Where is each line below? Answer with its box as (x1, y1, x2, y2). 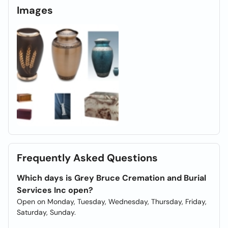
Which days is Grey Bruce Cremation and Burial (17, 173, 206, 183)
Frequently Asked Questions (17, 151, 158, 164)
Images (17, 4, 53, 17)
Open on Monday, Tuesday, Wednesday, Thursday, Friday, (17, 197, 207, 206)
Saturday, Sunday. (17, 208, 76, 217)
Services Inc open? (17, 185, 93, 195)
